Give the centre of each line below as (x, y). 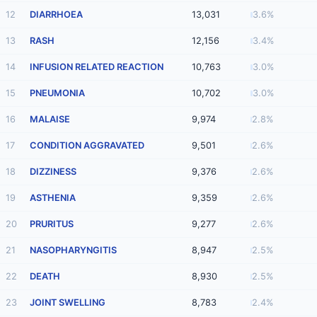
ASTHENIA (53, 198)
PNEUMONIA (57, 93)
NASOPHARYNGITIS (73, 250)
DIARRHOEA (56, 15)
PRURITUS (52, 224)
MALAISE (50, 120)
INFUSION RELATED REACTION (97, 67)
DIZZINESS (53, 172)
